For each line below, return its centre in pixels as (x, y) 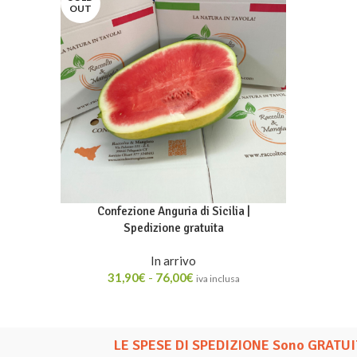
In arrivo (173, 261)
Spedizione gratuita (173, 228)
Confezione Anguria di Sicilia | (173, 211)
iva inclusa (218, 279)
